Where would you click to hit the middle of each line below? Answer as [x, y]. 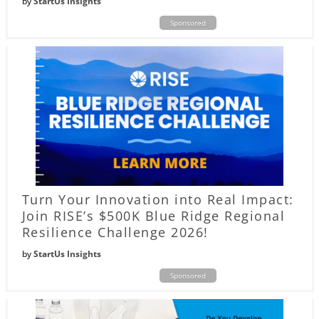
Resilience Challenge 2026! [115, 232]
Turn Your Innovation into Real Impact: [158, 200]
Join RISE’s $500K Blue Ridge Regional [153, 216]
